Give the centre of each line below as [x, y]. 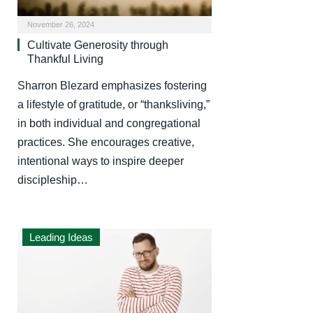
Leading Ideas [61, 238]
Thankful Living [65, 59]
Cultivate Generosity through [98, 45]
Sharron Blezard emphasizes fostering [112, 86]
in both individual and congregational [109, 124]
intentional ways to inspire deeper [101, 161]
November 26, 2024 [61, 25]
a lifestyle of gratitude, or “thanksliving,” [114, 105]
